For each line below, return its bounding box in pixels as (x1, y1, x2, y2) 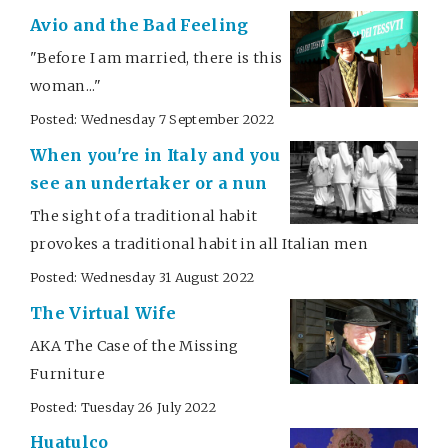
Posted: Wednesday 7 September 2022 (30, 111, 274, 128)
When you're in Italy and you (30, 144, 280, 165)
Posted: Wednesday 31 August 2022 (30, 268, 255, 285)
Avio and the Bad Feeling (30, 15, 249, 36)
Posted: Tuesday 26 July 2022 (30, 398, 216, 415)
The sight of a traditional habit (30, 206, 258, 225)
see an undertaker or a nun (30, 172, 268, 193)
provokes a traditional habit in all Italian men (30, 234, 369, 253)
